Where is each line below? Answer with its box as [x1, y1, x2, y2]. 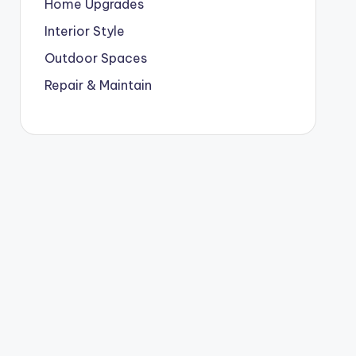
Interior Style [44, 23, 125, 39]
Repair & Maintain [44, 77, 152, 93]
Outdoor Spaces [44, 50, 147, 66]
